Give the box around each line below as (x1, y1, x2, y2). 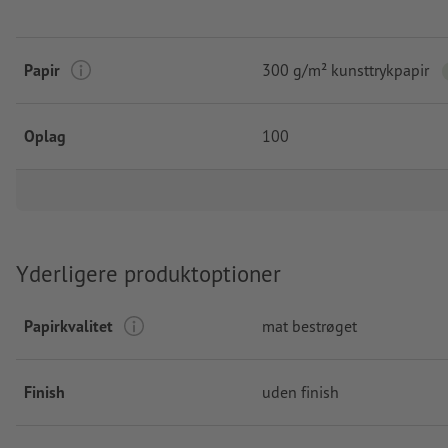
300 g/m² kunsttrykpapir (262, 60, 429, 81)
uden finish (262, 382, 339, 403)
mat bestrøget (262, 316, 357, 337)
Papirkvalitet (24, 316, 113, 337)
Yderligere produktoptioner (16, 258, 281, 288)
